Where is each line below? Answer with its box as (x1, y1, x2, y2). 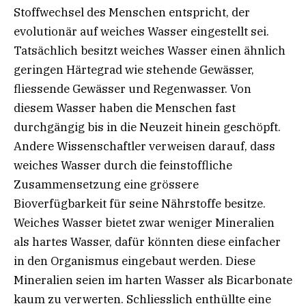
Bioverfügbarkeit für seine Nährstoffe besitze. (14, 195, 266, 211)
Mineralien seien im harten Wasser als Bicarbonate (14, 272, 292, 288)
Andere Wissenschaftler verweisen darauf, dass (14, 138, 275, 154)
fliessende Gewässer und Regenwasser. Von (14, 81, 251, 96)
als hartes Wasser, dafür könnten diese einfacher (14, 234, 281, 249)
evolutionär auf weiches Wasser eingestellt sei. (14, 23, 269, 39)
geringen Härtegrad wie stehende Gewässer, (14, 61, 254, 77)
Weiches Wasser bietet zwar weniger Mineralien (14, 214, 275, 230)
